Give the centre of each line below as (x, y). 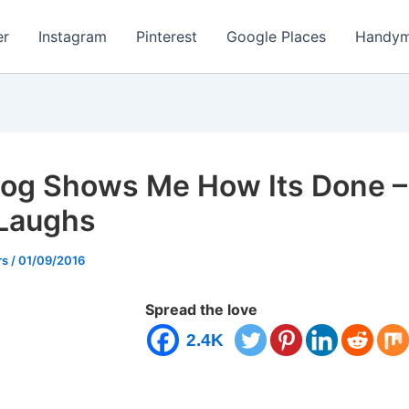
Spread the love (201, 309)
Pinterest (167, 37)
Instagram (73, 37)
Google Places (276, 37)
